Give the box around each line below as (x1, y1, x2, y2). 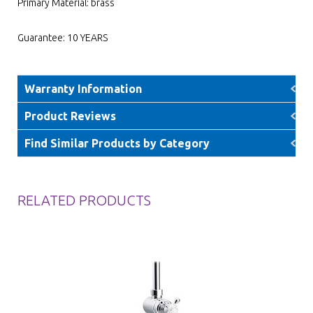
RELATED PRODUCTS (17, 192, 151, 208)
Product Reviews (24, 110, 116, 122)
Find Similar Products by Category (24, 137, 210, 150)
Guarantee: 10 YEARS (17, 32, 108, 43)
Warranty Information (24, 82, 142, 95)
